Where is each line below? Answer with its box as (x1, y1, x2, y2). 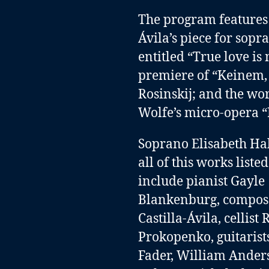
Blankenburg (138, 192, 217, 208)
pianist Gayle (186, 173, 265, 190)
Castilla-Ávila (138, 210, 218, 227)
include (138, 173, 186, 190)
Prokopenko (138, 229, 211, 246)
